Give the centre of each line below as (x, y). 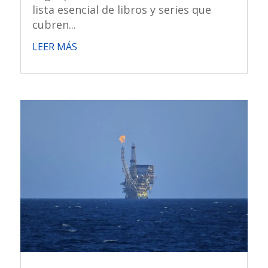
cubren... (54, 25)
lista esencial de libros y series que (121, 10)
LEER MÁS (54, 47)
